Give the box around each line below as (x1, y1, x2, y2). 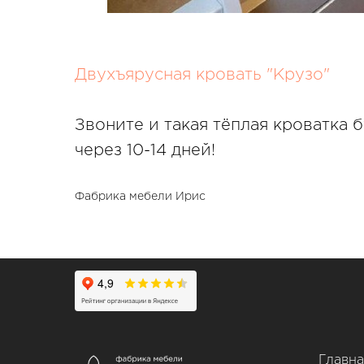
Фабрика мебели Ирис (75, 192, 206, 201)
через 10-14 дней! (75, 143, 215, 158)
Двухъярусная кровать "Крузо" (75, 67, 330, 82)
